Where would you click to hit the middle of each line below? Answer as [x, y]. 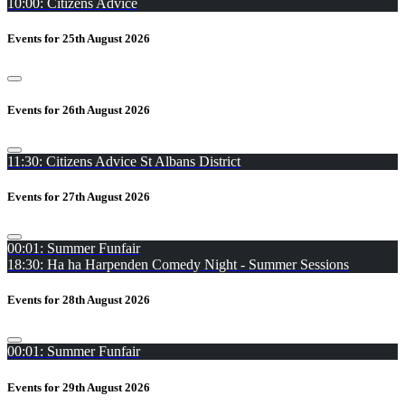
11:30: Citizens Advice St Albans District [124, 161]
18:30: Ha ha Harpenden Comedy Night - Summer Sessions [178, 265]
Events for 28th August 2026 [79, 300]
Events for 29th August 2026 [79, 387]
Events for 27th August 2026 [79, 196]
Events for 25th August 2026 [79, 39]
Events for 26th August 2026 [79, 109]
